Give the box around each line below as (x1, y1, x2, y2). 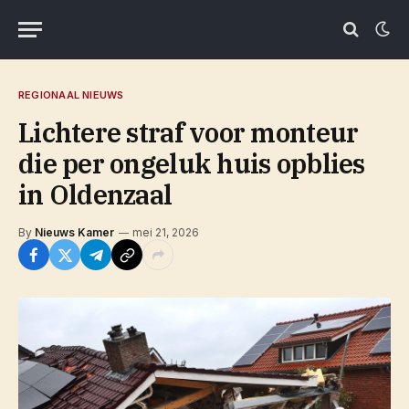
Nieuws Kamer (35, 225, 114, 239)
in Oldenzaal (18, 177, 173, 212)
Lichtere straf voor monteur (18, 115, 359, 150)
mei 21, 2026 (132, 225, 199, 239)
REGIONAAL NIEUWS (18, 89, 124, 101)
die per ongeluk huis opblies (18, 146, 365, 181)
